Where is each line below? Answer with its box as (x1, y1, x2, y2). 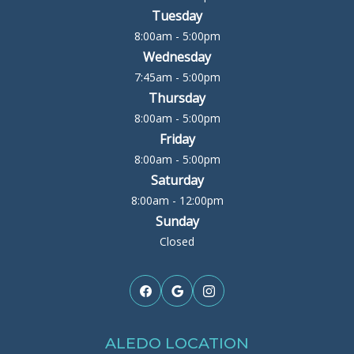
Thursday (149, 89, 205, 107)
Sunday (155, 213, 199, 231)
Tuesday (152, 7, 202, 25)
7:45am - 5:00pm (134, 70, 220, 85)
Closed (160, 234, 194, 250)
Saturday (150, 171, 204, 190)
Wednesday (143, 48, 211, 66)
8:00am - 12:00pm (130, 193, 224, 209)
